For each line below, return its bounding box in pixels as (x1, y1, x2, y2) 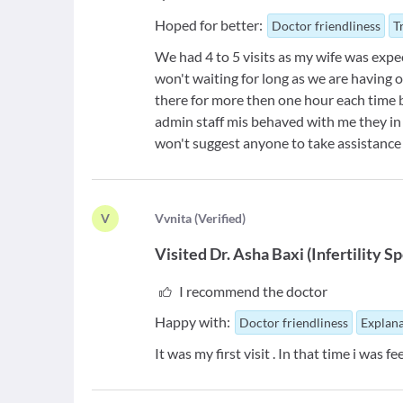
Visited (155, 244, 208, 264)
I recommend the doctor (178, 282, 327, 300)
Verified (198, 210, 243, 227)
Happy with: (155, 313, 231, 331)
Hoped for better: (155, 16, 264, 34)
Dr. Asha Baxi (210, 244, 305, 264)
